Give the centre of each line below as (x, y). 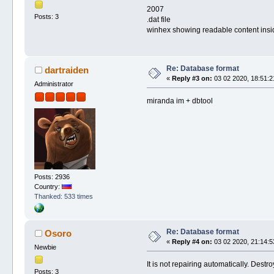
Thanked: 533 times (64, 196)
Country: (48, 186)
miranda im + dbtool (180, 101)
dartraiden (66, 70)
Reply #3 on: (192, 78)
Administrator (54, 83)
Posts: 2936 (52, 176)
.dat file (158, 19)
